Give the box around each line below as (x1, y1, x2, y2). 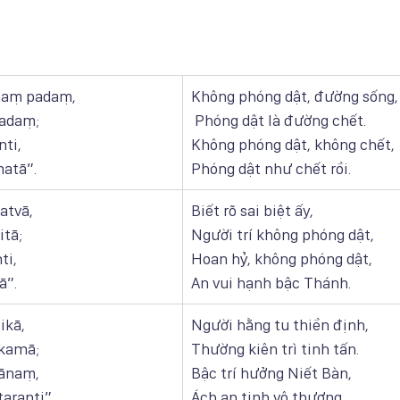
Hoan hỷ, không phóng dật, (191, 249, 372, 269)
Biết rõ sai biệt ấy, (191, 201, 313, 221)
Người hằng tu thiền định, (191, 315, 369, 335)
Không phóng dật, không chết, (191, 135, 395, 154)
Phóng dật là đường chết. (195, 111, 366, 130)
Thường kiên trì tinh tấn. (191, 339, 359, 359)
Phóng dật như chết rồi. (191, 159, 351, 179)
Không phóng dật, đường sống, (191, 87, 398, 106)
